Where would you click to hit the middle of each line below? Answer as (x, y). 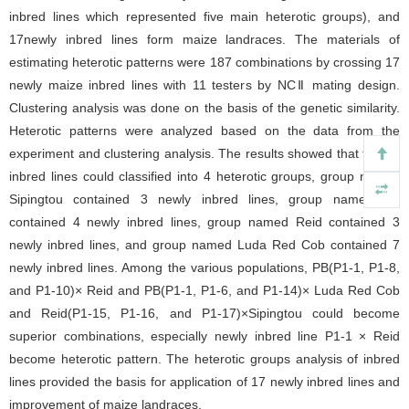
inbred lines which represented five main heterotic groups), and (204, 16)
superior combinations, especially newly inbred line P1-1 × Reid (204, 336)
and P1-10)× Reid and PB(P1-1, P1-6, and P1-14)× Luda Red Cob (204, 290)
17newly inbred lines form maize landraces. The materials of (204, 39)
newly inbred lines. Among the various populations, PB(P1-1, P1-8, (204, 267)
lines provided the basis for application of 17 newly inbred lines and (204, 382)
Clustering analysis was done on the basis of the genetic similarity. (204, 108)
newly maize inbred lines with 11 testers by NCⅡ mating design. (204, 85)
